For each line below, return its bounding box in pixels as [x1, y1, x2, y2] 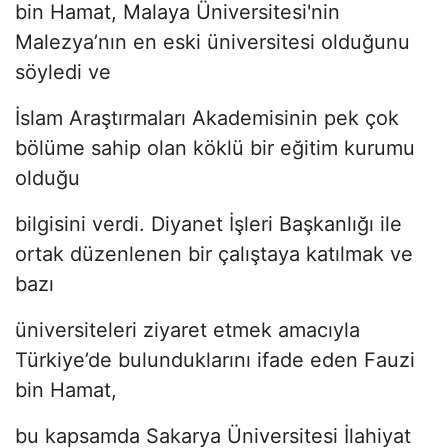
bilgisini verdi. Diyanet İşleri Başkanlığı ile [15, 211, 402, 236]
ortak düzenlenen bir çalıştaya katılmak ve [15, 241, 413, 266]
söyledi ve [15, 59, 111, 84]
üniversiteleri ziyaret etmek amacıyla [15, 317, 360, 342]
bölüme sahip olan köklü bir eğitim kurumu [15, 135, 415, 160]
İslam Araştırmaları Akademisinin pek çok [15, 105, 399, 130]
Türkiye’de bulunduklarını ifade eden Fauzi [15, 347, 415, 372]
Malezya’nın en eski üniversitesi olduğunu [15, 29, 410, 54]
